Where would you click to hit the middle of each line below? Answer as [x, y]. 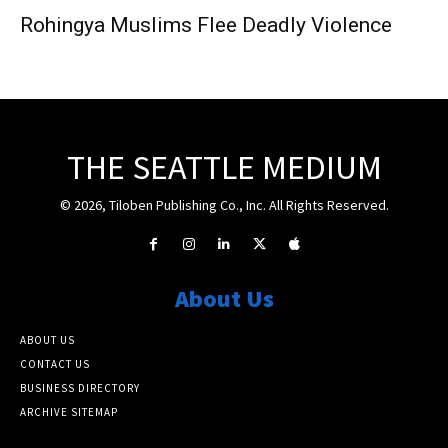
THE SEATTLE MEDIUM [224, 166]
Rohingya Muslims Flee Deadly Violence [206, 24]
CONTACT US [55, 364]
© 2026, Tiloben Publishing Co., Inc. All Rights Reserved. [224, 204]
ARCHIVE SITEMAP [69, 412]
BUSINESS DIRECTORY [80, 388]
